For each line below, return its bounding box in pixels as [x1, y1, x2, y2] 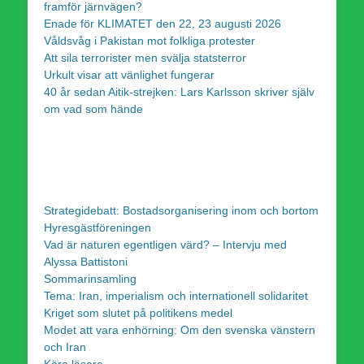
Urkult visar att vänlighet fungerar [44, 67, 214, 81]
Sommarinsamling [44, 271, 136, 285]
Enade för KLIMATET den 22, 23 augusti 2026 [44, 16, 281, 30]
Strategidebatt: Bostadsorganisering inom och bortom [44, 203, 318, 217]
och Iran [44, 340, 86, 353]
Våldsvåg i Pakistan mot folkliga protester [44, 33, 255, 47]
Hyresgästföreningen [44, 220, 151, 234]
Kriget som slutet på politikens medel [44, 305, 232, 319]
